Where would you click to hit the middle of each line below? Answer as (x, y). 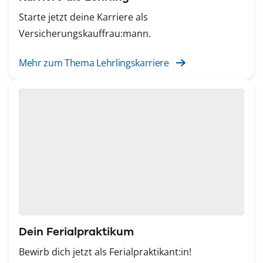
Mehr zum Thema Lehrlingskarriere (94, 63)
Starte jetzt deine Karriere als (83, 17)
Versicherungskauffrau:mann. (85, 34)
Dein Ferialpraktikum (76, 232)
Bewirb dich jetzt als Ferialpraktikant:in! (105, 252)
